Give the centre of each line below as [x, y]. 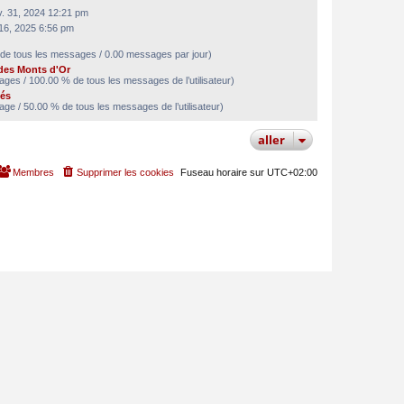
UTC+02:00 [292, 172]
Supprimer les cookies [125, 172]
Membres [33, 172]
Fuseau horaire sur [224, 172]
